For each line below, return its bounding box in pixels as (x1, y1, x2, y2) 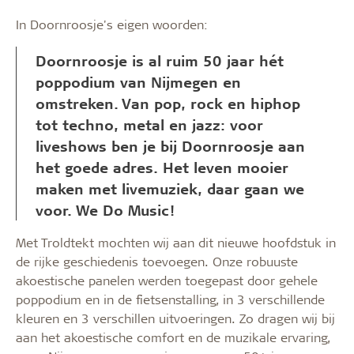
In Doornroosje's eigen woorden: (16, 15, 208, 32)
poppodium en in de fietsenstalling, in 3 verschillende (16, 290, 325, 307)
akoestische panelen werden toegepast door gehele (16, 271, 318, 288)
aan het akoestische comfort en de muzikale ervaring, (16, 328, 330, 345)
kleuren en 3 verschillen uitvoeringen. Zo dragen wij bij (16, 309, 335, 326)
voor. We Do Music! (36, 200, 174, 219)
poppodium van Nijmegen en (36, 72, 241, 91)
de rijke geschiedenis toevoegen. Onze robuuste (16, 252, 298, 269)
